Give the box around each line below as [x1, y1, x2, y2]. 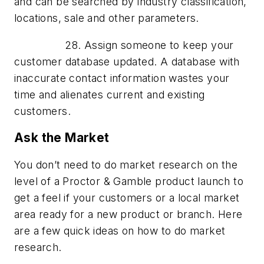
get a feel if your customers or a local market [14, 192, 240, 204]
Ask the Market [14, 130, 110, 146]
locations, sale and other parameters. [14, 12, 199, 25]
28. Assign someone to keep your [14, 38, 234, 51]
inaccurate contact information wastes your [14, 71, 230, 84]
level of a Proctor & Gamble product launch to [14, 175, 243, 187]
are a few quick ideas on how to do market [14, 225, 226, 237]
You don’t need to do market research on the [14, 159, 238, 171]
